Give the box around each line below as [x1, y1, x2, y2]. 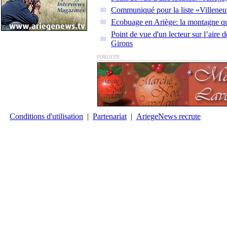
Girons [111, 39, 133, 48]
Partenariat [93, 112, 127, 121]
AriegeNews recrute [136, 112, 201, 121]
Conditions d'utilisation [10, 112, 83, 121]
